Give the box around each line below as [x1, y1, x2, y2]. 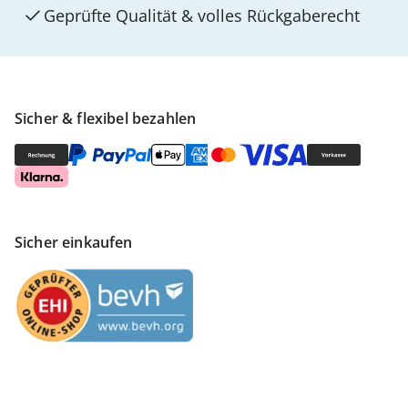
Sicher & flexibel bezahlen [15, 108, 197, 128]
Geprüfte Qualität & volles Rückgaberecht [44, 5, 360, 26]
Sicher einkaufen [15, 232, 133, 252]
